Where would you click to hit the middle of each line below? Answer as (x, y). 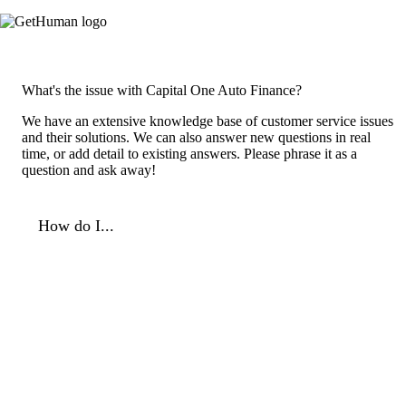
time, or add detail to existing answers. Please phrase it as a (189, 153)
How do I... (76, 225)
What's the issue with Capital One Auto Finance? (162, 90)
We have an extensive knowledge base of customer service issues (208, 121)
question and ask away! (89, 169)
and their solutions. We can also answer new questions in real (196, 137)
